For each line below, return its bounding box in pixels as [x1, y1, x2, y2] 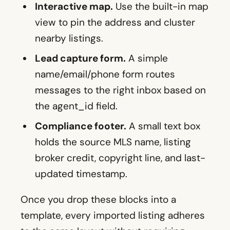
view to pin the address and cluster [35, 16, 195, 29]
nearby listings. [35, 32, 103, 45]
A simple [126, 52, 168, 65]
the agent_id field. [35, 100, 118, 113]
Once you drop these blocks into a [21, 193, 176, 206]
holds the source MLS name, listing [35, 136, 191, 149]
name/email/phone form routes [35, 68, 175, 81]
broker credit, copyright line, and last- [35, 151, 205, 165]
